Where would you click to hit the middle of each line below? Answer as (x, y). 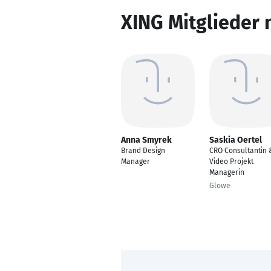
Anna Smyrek (146, 140)
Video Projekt (231, 162)
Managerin (227, 172)
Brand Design (143, 151)
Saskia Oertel (236, 140)
